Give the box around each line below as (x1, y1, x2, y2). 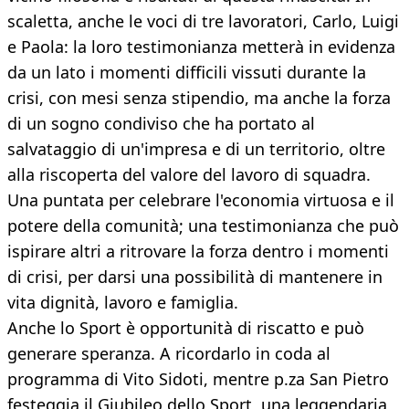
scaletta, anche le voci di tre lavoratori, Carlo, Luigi (7, 10, 399, 33)
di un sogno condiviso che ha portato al (7, 112, 315, 135)
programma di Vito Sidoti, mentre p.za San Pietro (7, 368, 389, 391)
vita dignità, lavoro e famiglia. (7, 291, 238, 314)
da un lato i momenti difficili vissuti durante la (7, 61, 366, 84)
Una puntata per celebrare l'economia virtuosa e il (7, 189, 394, 212)
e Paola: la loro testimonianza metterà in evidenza (7, 36, 395, 58)
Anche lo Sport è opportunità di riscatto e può (7, 317, 364, 340)
